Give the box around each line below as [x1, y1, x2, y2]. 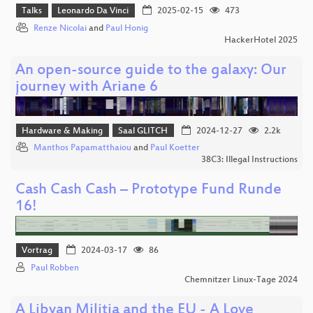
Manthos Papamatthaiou [34, 143, 131, 154]
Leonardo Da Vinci [57, 6, 129, 17]
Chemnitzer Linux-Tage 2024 [184, 275, 298, 285]
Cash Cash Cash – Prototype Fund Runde [15, 182, 282, 200]
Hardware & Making [22, 126, 103, 136]
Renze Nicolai [34, 23, 87, 34]
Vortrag [22, 246, 53, 256]
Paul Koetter [150, 143, 200, 154]
